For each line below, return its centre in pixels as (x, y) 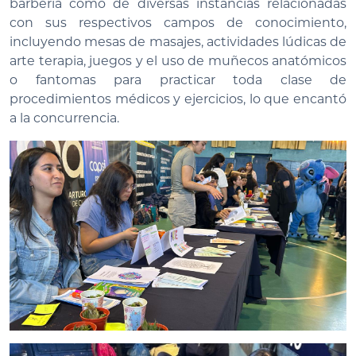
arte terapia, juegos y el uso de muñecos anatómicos (178, 61)
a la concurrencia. (64, 118)
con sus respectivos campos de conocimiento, (178, 23)
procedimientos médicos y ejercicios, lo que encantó (178, 99)
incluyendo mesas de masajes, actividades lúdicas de (178, 42)
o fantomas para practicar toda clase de (178, 80)
